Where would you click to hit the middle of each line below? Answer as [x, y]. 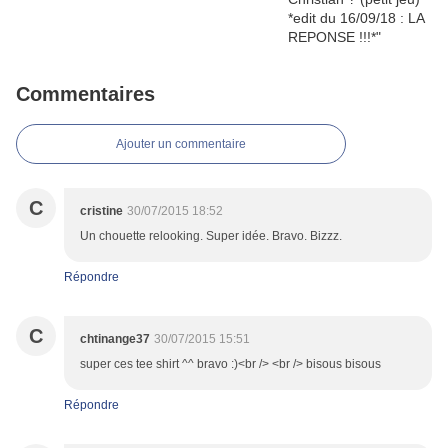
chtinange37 [115, 339]
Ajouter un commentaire [181, 144]
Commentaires [85, 94]
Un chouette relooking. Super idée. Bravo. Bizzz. [211, 236]
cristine [101, 211]
